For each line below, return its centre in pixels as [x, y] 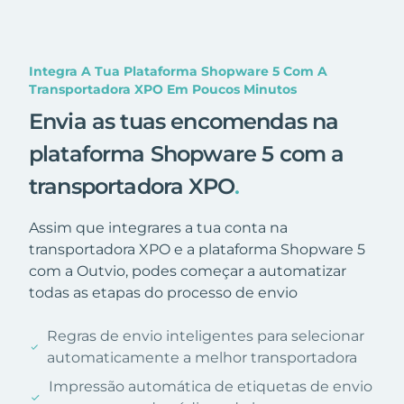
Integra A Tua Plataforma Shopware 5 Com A [178, 71]
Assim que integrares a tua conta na [158, 227]
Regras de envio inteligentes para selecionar [206, 335]
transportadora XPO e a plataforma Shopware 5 [197, 249]
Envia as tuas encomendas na [184, 121]
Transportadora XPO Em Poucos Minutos [163, 89]
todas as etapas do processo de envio [163, 292]
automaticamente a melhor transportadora [202, 357]
